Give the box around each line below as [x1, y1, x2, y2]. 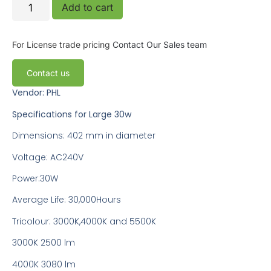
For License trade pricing [12, 39, 113, 50]
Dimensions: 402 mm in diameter [12, 129, 155, 142]
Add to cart [61, 1, 113, 14]
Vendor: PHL [12, 87, 60, 99]
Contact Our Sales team [113, 39, 207, 50]
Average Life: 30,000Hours [12, 194, 121, 206]
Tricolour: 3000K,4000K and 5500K [12, 215, 156, 227]
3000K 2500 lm [12, 237, 75, 249]
